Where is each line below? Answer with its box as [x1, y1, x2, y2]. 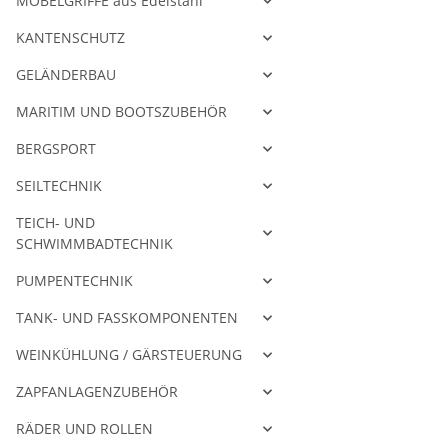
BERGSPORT [16, 139, 96, 159]
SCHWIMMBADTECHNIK [16, 234, 173, 254]
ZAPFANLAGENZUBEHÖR [16, 382, 178, 402]
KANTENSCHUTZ [16, 28, 125, 48]
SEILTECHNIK [16, 176, 102, 196]
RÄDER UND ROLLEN [16, 419, 153, 439]
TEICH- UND [16, 213, 95, 233]
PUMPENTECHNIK [16, 271, 133, 291]
